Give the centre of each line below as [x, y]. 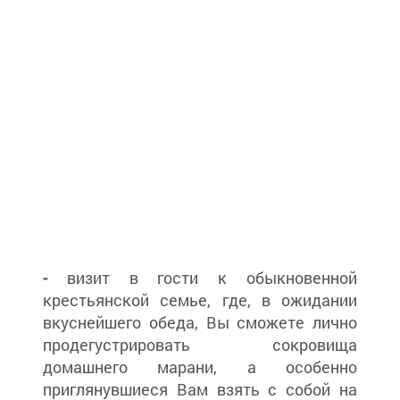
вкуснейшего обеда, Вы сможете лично [200, 323]
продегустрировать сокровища [200, 345]
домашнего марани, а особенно [200, 367]
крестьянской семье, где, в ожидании [200, 300]
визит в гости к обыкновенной [202, 278]
